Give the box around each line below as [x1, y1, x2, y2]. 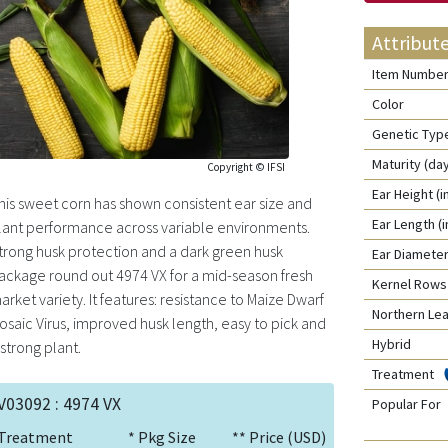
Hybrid [372, 334, 417, 353]
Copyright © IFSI [207, 159, 285, 174]
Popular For [372, 394, 441, 413]
